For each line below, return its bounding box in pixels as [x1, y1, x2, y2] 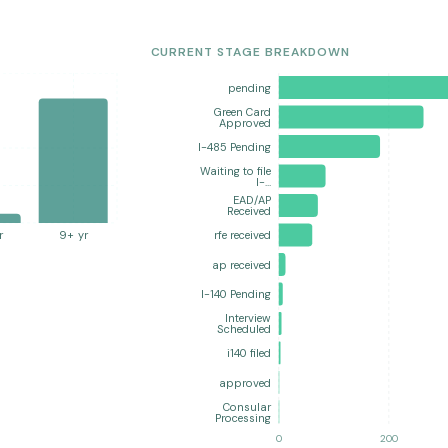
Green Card [213, 104, 271, 119]
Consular [222, 399, 272, 414]
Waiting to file [199, 163, 271, 178]
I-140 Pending [200, 287, 271, 302]
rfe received [213, 228, 271, 243]
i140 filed [226, 346, 271, 361]
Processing [214, 410, 271, 425]
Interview [224, 311, 271, 326]
